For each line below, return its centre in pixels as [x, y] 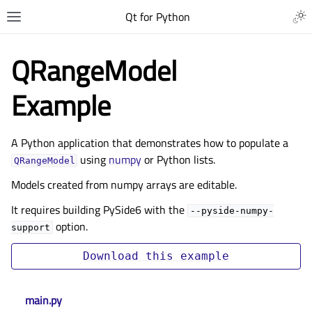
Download [111, 256]
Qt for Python [157, 17]
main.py [44, 300]
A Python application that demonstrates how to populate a [150, 143]
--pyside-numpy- [232, 211]
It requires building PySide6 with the [99, 210]
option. [70, 226]
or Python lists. [179, 159]
